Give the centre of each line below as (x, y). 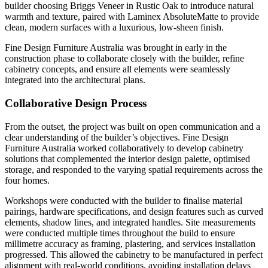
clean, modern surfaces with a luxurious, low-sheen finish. (114, 28)
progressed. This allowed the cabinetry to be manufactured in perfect (134, 254)
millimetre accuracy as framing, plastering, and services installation (130, 243)
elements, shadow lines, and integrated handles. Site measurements (130, 222)
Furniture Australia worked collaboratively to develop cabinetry (124, 148)
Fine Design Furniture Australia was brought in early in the (116, 48)
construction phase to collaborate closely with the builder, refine (124, 59)
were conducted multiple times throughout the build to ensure (120, 233)
